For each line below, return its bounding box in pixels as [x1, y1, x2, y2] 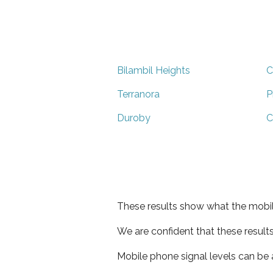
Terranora [117, 88, 160, 100]
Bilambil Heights [117, 64, 190, 76]
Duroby [117, 112, 151, 124]
